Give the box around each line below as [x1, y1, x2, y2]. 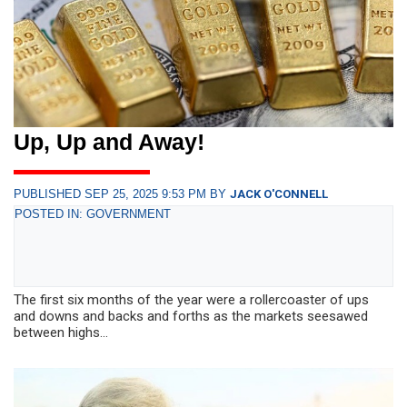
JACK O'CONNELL [230, 186, 328, 201]
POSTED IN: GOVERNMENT [15, 206, 171, 221]
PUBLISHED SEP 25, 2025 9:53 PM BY [14, 186, 230, 201]
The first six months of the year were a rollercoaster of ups [14, 291, 369, 308]
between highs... [14, 323, 108, 341]
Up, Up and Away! [14, 128, 204, 154]
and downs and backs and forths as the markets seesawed [14, 307, 368, 324]
